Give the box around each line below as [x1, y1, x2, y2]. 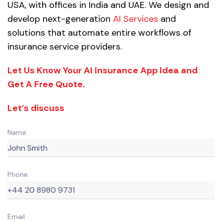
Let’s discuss [7, 102, 64, 114]
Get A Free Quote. [7, 78, 85, 91]
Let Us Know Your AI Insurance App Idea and [7, 64, 198, 77]
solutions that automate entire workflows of [7, 27, 191, 39]
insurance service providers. [7, 41, 122, 53]
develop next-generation [7, 13, 113, 25]
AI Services [113, 13, 158, 25]
